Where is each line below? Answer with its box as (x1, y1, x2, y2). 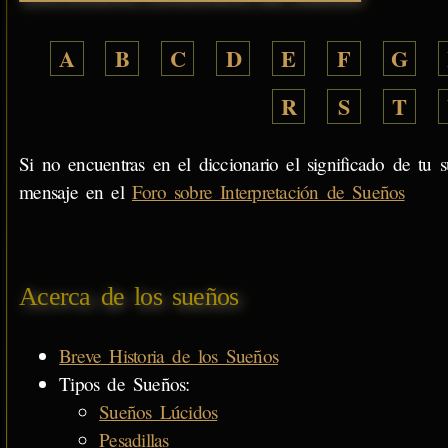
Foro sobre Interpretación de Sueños (131, 178, 405, 204)
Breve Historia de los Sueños (59, 342, 279, 368)
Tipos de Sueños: (59, 370, 190, 396)
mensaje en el (19, 178, 132, 204)
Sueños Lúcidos (99, 398, 218, 424)
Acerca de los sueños (19, 282, 239, 312)
